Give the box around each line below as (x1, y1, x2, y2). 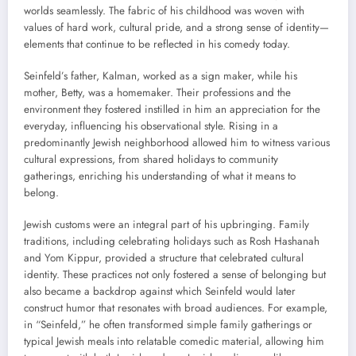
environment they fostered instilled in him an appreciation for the (24, 101, 320, 117)
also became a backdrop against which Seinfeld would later (24, 283, 296, 299)
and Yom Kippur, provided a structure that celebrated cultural (24, 250, 304, 265)
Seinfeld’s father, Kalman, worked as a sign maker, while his (24, 68, 297, 83)
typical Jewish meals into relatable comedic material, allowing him (24, 333, 324, 349)
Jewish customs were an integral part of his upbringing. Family (24, 216, 309, 232)
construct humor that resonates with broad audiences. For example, (24, 300, 327, 315)
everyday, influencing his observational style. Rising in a (24, 118, 278, 133)
